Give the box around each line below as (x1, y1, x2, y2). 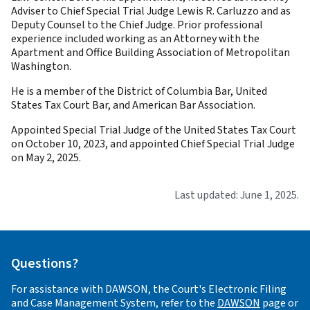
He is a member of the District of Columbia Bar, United (11, 84, 267, 99)
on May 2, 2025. (11, 150, 81, 165)
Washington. (11, 59, 71, 74)
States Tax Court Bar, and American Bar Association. (11, 98, 255, 113)
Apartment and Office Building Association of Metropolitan (11, 45, 290, 60)
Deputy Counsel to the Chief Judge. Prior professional (11, 17, 263, 33)
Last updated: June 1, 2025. (174, 188, 299, 203)
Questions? (11, 253, 78, 273)
